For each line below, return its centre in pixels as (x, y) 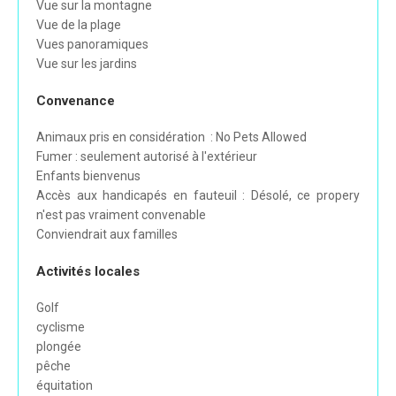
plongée (59, 347)
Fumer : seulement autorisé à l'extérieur (147, 157)
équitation (65, 386)
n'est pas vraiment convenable (121, 215)
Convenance (76, 101)
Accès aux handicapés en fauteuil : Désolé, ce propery (198, 196)
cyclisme (61, 327)
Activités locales (88, 272)
